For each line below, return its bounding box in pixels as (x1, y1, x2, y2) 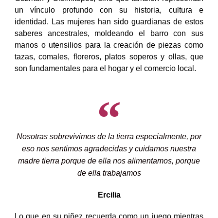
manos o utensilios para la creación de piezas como (15, 40, 203, 49)
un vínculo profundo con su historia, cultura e (15, 5, 203, 14)
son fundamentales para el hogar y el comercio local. (15, 64, 196, 73)
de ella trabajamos (77, 168, 141, 177)
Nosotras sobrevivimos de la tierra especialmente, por (17, 132, 201, 141)
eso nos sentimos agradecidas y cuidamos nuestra (22, 144, 196, 153)
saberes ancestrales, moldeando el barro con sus (15, 29, 203, 37)
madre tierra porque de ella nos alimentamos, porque (18, 156, 200, 165)
